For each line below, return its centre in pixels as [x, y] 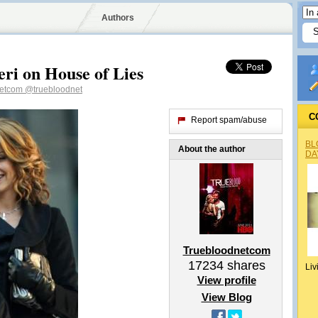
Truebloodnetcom [226, 250]
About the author [212, 149]
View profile [226, 280]
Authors [117, 18]
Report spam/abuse [229, 120]
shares [244, 265]
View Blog [226, 297]
